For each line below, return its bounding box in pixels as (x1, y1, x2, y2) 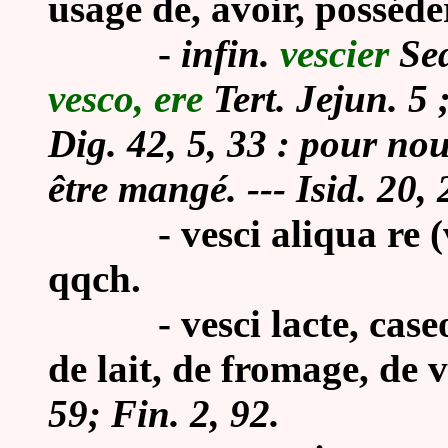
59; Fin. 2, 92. (48, 392, 280, 435)
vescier (280, 32, 389, 75)
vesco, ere (48, 77, 203, 120)
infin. (181, 32, 280, 75)
